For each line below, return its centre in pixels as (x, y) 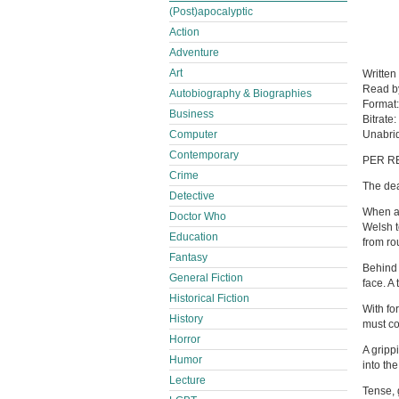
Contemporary (204, 155)
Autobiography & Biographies (240, 94)
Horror (185, 339)
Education (194, 237)
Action (184, 32)
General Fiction (206, 278)
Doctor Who (198, 216)
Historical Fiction (209, 298)
